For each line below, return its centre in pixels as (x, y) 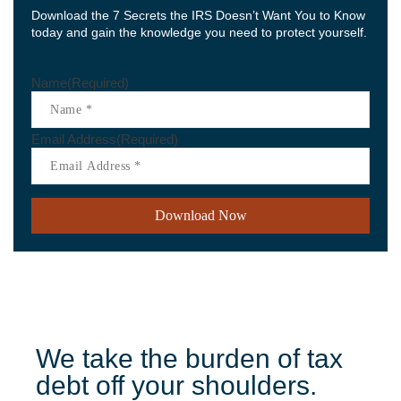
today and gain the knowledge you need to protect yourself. (199, 32)
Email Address (74, 139)
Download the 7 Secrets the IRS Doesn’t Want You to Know (198, 15)
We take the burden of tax (189, 359)
